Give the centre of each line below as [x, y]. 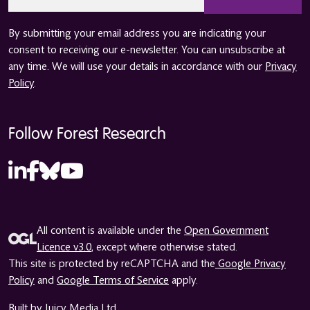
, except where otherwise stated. [164, 247]
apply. [183, 281]
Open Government [226, 231]
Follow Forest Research [87, 134]
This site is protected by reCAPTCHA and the [112, 264]
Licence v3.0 [64, 247]
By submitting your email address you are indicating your [137, 34]
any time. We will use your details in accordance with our [137, 67]
